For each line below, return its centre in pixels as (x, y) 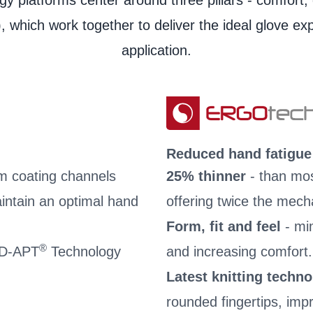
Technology (84, 252)
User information (230, 17)
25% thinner (208, 176)
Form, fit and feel (226, 226)
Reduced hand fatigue (239, 154)
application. (156, 50)
